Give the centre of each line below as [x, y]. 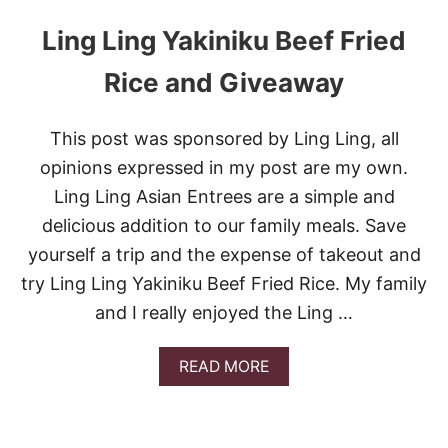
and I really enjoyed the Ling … [224, 312]
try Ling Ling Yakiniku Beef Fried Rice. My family [224, 283]
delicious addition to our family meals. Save [224, 225]
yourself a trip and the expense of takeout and [224, 254]
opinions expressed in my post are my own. [224, 167]
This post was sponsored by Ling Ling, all [224, 138]
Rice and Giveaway [224, 82]
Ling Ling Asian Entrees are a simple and [224, 196]
